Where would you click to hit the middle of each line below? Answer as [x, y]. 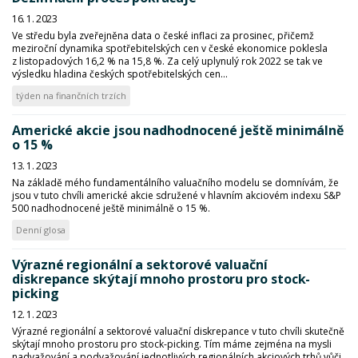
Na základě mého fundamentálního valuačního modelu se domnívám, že [175, 183]
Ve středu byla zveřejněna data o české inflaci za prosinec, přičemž [163, 36]
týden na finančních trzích [71, 95]
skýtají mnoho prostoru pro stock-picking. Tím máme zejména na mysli [172, 344]
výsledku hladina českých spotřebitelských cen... [120, 74]
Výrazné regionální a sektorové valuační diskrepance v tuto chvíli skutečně [178, 331]
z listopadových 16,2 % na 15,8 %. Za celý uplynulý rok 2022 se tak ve [167, 61]
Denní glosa [41, 230]
